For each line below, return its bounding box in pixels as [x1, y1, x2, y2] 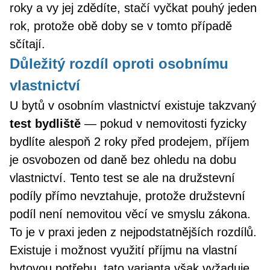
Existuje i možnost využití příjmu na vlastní [10, 243, 237, 257]
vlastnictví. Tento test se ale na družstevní [10, 171, 235, 184]
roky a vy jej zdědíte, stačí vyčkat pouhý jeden [10, 1, 257, 14]
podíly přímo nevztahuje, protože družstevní [10, 189, 245, 202]
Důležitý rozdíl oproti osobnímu [10, 55, 228, 72]
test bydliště [10, 117, 81, 130]
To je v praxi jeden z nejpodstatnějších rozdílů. [10, 225, 257, 239]
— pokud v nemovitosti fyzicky [81, 117, 246, 130]
